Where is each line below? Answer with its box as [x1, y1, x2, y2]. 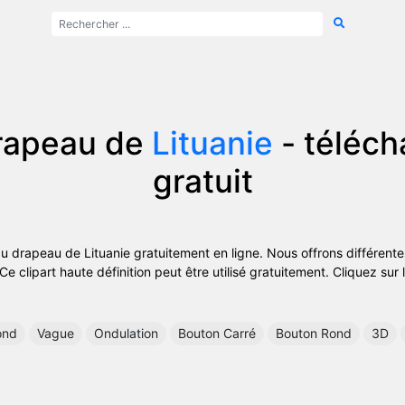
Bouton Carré [178, 325, 256, 341]
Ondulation [94, 325, 158, 341]
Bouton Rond [276, 325, 352, 341]
